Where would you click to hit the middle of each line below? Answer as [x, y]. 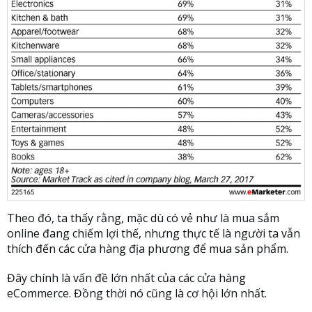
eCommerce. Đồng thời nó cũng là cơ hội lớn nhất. [137, 293]
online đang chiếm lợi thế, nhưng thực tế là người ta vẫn [154, 233]
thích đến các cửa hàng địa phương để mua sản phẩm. [148, 248]
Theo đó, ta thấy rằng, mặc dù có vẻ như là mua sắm [143, 218]
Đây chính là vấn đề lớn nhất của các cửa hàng [126, 278]
